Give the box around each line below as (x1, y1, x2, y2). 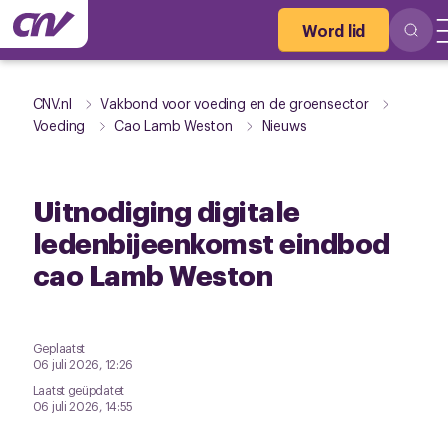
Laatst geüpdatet (32, 382, 124, 398)
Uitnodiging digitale (32, 190, 300, 229)
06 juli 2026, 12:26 (32, 356, 134, 372)
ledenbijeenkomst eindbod (32, 222, 390, 261)
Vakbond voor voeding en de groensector (100, 93, 369, 112)
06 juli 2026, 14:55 (32, 398, 134, 414)
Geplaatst (32, 340, 86, 356)
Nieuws (261, 115, 307, 134)
